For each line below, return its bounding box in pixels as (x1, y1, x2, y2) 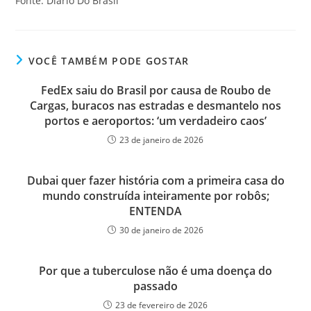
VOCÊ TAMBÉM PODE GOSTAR (28, 54, 190, 67)
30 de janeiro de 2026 (119, 224, 203, 236)
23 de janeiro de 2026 (119, 134, 203, 146)
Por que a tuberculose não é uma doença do (39, 263, 272, 278)
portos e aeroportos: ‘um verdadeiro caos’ (44, 113, 267, 128)
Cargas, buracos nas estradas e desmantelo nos (30, 98, 281, 113)
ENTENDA (129, 203, 182, 219)
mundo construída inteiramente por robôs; (42, 188, 269, 203)
